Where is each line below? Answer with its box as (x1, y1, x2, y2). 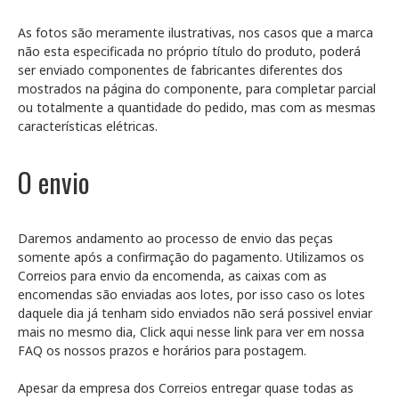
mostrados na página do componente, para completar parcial (18, 80, 376, 97)
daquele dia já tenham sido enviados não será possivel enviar (18, 305, 372, 322)
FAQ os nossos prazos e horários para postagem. (18, 342, 306, 359)
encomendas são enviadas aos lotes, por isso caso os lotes (18, 286, 365, 303)
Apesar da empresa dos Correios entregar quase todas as (18, 379, 354, 396)
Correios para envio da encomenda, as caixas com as (18, 267, 327, 284)
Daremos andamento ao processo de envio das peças (18, 230, 333, 247)
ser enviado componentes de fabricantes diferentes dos (18, 61, 343, 78)
